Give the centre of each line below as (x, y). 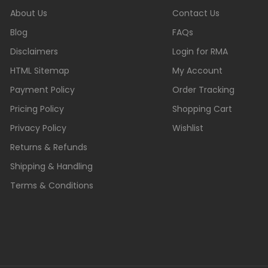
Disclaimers (34, 51)
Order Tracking (204, 90)
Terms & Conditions (52, 185)
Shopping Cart (202, 109)
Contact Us (196, 13)
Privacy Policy (39, 128)
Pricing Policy (37, 109)
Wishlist (188, 128)
